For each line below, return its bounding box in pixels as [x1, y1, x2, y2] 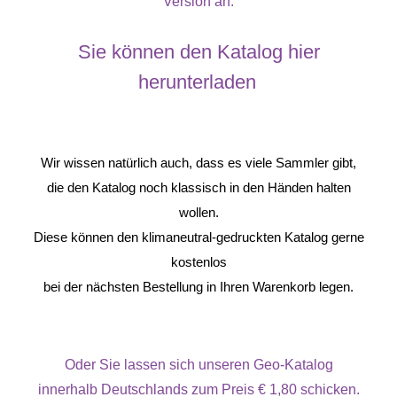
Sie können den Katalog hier [77, 41, 320, 64]
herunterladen [137, 71, 256, 94]
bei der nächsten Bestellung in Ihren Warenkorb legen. [43, 279, 354, 295]
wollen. [178, 205, 219, 221]
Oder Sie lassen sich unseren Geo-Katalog [64, 357, 333, 373]
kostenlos [170, 254, 227, 270]
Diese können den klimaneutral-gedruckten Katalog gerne [33, 230, 364, 245]
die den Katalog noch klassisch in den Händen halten [46, 180, 351, 196]
